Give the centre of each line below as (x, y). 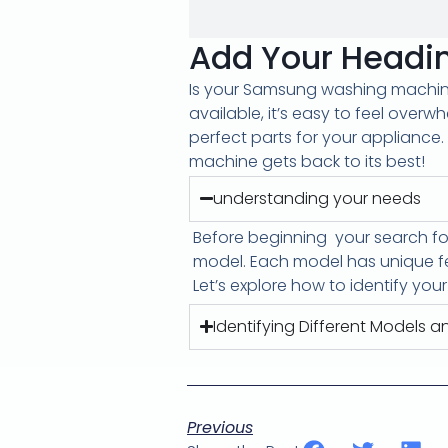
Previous (220, 427)
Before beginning (260, 237)
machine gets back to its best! (307, 161)
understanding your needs (317, 198)
